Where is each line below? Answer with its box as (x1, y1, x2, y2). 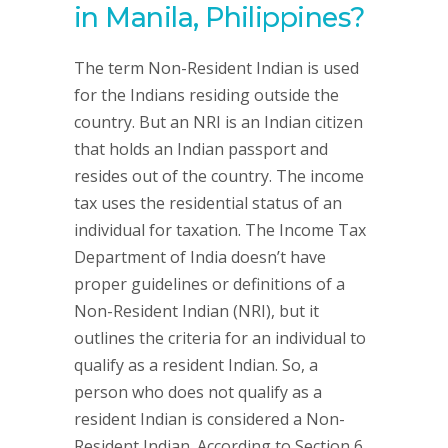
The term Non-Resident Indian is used (74, 57, 359, 79)
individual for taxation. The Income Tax (74, 219, 366, 241)
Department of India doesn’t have (74, 246, 326, 268)
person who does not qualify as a (74, 381, 322, 403)
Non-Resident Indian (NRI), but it (74, 300, 319, 322)
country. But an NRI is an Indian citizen (74, 111, 363, 133)
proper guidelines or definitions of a (74, 273, 345, 295)
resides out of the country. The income (74, 165, 364, 187)
